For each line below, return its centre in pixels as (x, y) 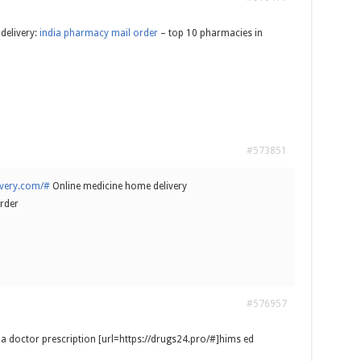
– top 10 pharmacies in (210, 33)
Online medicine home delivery (118, 187)
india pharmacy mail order (98, 33)
